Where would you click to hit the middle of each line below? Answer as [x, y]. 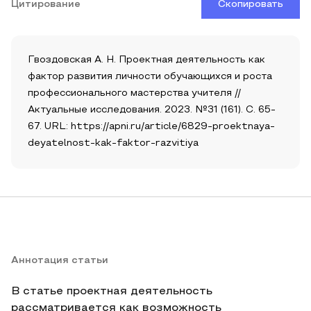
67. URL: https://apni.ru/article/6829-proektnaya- [151, 127]
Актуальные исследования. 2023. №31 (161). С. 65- [152, 110]
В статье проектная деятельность [112, 292]
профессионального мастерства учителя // [134, 93]
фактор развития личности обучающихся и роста [150, 77]
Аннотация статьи [60, 261]
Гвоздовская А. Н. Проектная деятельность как [146, 60]
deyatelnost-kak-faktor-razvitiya [113, 143]
